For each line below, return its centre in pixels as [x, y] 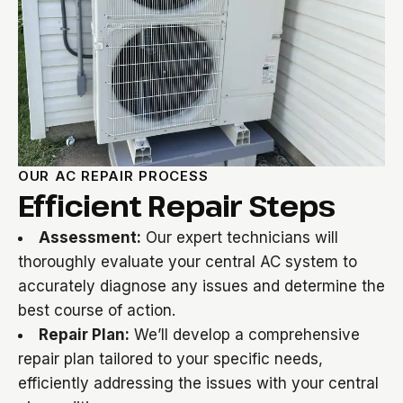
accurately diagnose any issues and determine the [201, 286]
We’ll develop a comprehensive [245, 335]
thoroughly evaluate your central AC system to [188, 262]
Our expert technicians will [240, 237]
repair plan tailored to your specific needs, [170, 359]
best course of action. [97, 310]
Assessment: [90, 237]
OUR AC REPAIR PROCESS [113, 176]
